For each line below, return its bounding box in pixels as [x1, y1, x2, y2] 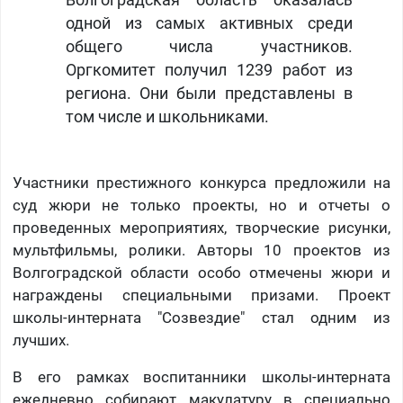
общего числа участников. [65, 38, 354, 57]
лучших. [12, 331, 69, 350]
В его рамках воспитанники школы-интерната [12, 368, 391, 387]
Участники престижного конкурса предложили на [12, 174, 391, 193]
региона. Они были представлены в [65, 85, 354, 103]
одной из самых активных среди [65, 14, 354, 33]
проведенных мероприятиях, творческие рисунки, [12, 219, 391, 237]
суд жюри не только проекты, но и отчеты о [12, 196, 391, 215]
